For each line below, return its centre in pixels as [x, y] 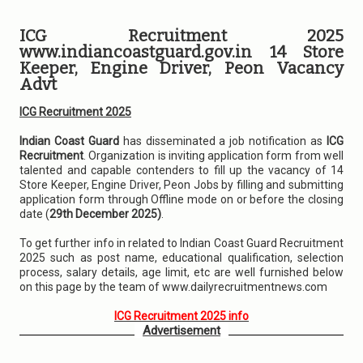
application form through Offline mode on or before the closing [181, 199]
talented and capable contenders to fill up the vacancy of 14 [181, 170]
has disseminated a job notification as [223, 141]
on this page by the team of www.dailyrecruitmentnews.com [173, 287]
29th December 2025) [105, 214]
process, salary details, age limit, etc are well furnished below [181, 272]
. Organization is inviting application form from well [214, 156]
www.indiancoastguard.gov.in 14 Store [181, 52]
